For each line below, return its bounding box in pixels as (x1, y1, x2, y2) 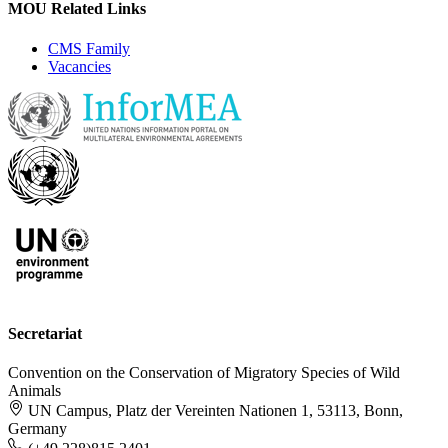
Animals (8, 382, 61, 400)
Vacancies (48, 57, 111, 75)
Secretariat (8, 324, 82, 342)
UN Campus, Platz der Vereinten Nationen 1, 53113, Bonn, (28, 402, 403, 420)
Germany (8, 420, 67, 438)
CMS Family (48, 39, 130, 57)
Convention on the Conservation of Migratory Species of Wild (8, 364, 400, 382)
